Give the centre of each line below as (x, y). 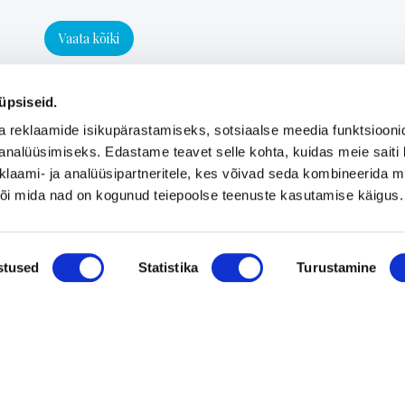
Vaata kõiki (89, 39)
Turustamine (337, 267)
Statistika (168, 267)
